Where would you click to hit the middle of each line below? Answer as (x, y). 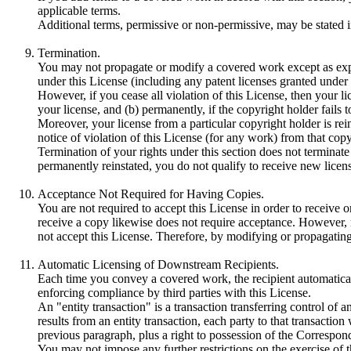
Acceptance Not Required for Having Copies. (151, 194)
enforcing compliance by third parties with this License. (174, 292)
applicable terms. (79, 10)
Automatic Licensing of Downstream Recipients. (158, 264)
